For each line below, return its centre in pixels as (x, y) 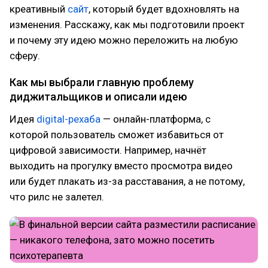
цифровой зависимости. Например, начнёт (108, 150)
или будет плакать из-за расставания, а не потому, (127, 181)
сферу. (25, 56)
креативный (39, 9)
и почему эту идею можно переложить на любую (124, 40)
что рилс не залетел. (57, 197)
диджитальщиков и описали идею (98, 97)
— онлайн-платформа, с (156, 119)
